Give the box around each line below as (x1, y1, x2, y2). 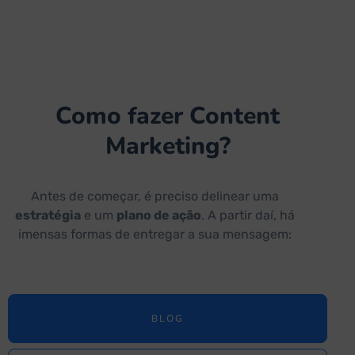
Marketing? (105, 130, 231, 163)
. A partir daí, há (200, 208, 295, 223)
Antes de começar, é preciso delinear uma (30, 189, 279, 204)
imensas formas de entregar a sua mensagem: (17, 227, 292, 242)
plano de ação (116, 208, 201, 223)
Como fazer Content (55, 100, 281, 133)
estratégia (14, 208, 81, 223)
